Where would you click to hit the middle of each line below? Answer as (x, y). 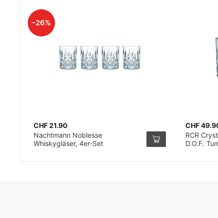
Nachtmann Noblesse (68, 135)
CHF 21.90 (51, 125)
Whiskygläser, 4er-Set (68, 143)
